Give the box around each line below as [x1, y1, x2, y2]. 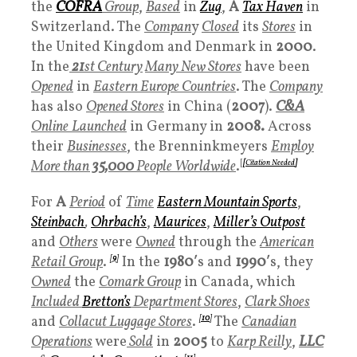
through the [175, 232, 260, 253]
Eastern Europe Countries [93, 76, 236, 97]
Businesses [67, 136, 127, 157]
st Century [84, 57, 143, 77]
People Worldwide [134, 156, 236, 177]
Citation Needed [245, 156, 295, 168]
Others [59, 232, 98, 253]
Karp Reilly [227, 331, 292, 352]
